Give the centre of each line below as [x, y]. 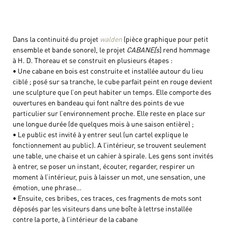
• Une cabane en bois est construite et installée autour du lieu [108, 71]
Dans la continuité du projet [56, 39]
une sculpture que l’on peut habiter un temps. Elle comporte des [112, 92]
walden [112, 39]
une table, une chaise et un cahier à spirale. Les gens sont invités [113, 155]
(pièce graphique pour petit [166, 39]
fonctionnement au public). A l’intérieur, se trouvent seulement [109, 145]
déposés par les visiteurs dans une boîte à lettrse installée [102, 208]
